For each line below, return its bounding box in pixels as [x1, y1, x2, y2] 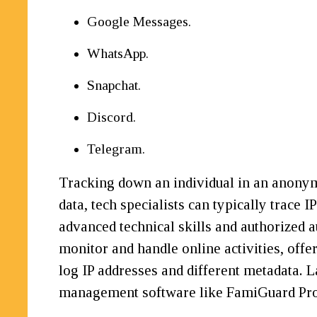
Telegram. [87, 142, 146, 156]
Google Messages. [87, 14, 192, 29]
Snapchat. [87, 78, 142, 93]
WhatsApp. [87, 46, 149, 61]
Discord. [87, 110, 137, 125]
